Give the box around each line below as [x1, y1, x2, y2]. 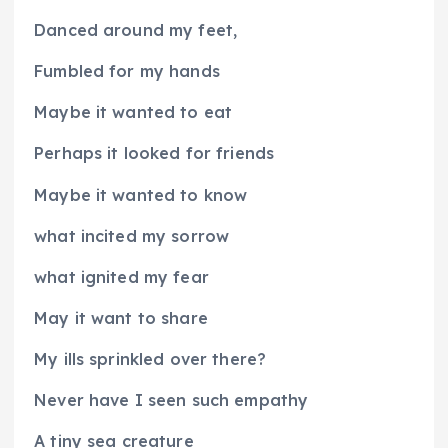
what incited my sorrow [34, 225, 230, 246]
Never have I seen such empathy [34, 389, 309, 410]
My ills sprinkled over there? [34, 348, 267, 369]
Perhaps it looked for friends [34, 143, 275, 164]
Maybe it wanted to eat [34, 102, 233, 123]
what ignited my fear [34, 266, 209, 287]
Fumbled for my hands [34, 61, 220, 82]
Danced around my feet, [34, 20, 238, 41]
